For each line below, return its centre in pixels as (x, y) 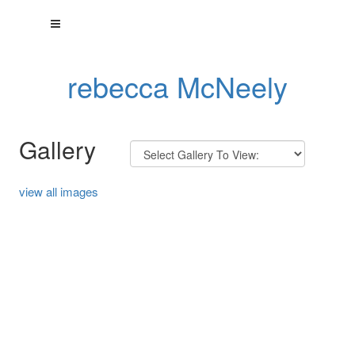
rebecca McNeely (177, 86)
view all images (58, 191)
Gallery (57, 149)
